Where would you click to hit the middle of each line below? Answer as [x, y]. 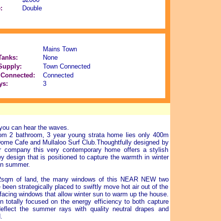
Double [32, 8]
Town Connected [66, 66]
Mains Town [60, 49]
